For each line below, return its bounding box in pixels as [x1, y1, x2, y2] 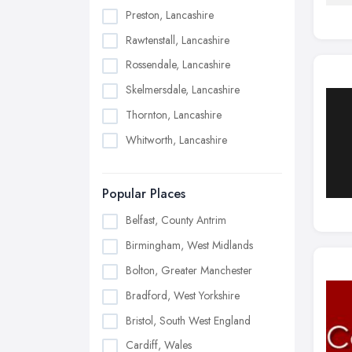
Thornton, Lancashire [126, 106, 222, 123]
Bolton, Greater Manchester [126, 262, 252, 278]
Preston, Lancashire [126, 6, 214, 23]
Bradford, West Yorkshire [126, 287, 240, 303]
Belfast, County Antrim [126, 212, 226, 229]
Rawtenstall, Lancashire [126, 31, 229, 48]
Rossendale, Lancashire [126, 57, 230, 73]
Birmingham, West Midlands [126, 237, 253, 254]
